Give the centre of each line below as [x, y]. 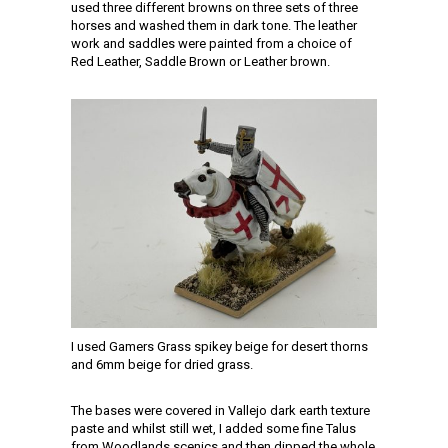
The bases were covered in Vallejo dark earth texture [220, 411]
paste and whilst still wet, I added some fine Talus [213, 429]
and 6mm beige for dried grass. [162, 365]
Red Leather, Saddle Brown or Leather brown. [200, 62]
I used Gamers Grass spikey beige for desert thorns [219, 347]
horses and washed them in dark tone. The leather [214, 26]
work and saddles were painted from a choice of [211, 44]
